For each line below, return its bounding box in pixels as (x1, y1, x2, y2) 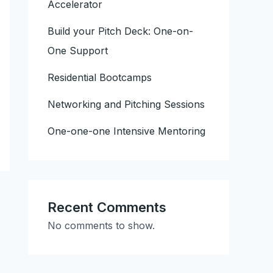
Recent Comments (48, 199, 166, 216)
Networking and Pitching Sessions (48, 98, 205, 111)
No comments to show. (48, 219, 155, 232)
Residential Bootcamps (48, 71, 152, 84)
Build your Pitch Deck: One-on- (48, 25, 193, 38)
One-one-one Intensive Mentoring (48, 125, 205, 138)
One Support (48, 44, 108, 57)
